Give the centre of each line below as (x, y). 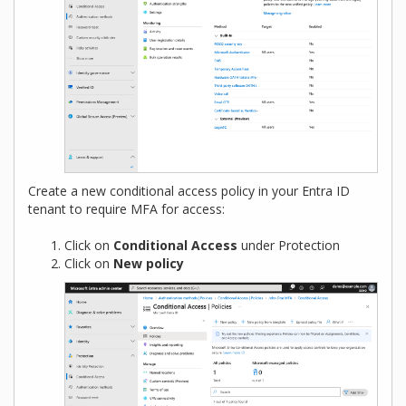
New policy (149, 263)
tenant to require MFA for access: (126, 208)
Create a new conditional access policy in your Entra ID (189, 190)
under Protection (289, 245)
